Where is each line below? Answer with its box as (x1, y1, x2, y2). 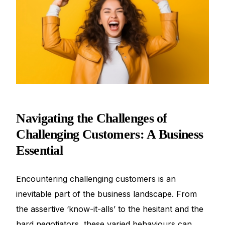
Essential (16, 143, 63, 158)
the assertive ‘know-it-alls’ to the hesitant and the (16, 203, 204, 214)
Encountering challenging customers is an (16, 173, 176, 184)
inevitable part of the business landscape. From (16, 188, 197, 199)
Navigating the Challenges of (16, 110, 167, 126)
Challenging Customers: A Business (16, 127, 203, 142)
